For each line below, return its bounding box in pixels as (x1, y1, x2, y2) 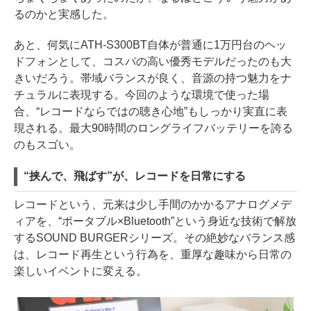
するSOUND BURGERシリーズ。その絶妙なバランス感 (14, 231, 295, 244)
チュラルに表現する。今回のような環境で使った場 (14, 88, 269, 101)
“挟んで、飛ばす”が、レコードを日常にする (24, 169, 246, 182)
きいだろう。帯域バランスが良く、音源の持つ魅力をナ (14, 72, 292, 84)
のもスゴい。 (14, 138, 81, 151)
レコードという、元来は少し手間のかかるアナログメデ (14, 198, 292, 210)
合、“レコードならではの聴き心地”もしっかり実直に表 (14, 105, 287, 117)
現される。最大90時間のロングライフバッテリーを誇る (14, 121, 293, 134)
